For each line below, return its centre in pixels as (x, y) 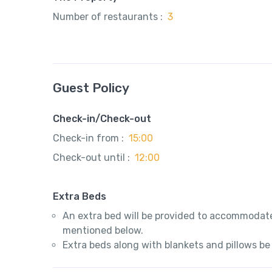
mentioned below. (103, 230)
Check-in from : (88, 138)
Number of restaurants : (108, 16)
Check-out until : (91, 157)
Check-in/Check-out (102, 118)
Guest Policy (91, 87)
